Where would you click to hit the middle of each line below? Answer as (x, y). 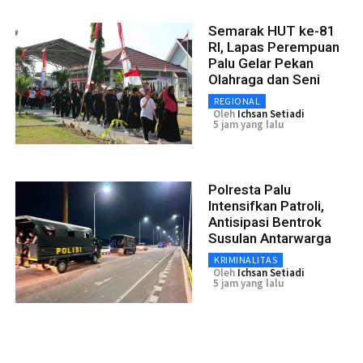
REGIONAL (237, 101)
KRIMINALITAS (246, 260)
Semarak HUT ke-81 (272, 31)
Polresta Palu (250, 190)
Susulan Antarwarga (270, 239)
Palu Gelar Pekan (261, 64)
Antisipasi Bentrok (265, 222)
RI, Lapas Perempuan (274, 47)
